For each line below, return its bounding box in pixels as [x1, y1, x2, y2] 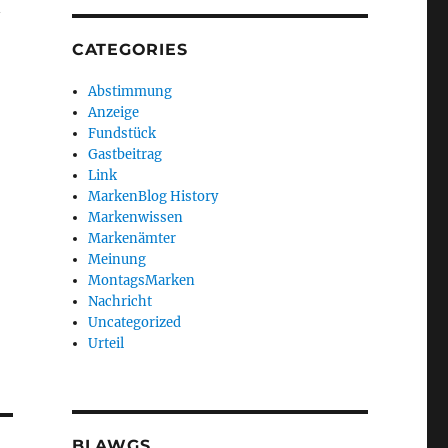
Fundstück [88, 125, 157, 143]
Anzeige [88, 104, 140, 122]
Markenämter [88, 230, 177, 248]
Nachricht [88, 293, 153, 311]
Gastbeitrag [88, 146, 163, 164]
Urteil [88, 335, 125, 353]
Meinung [88, 251, 147, 269]
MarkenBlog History [88, 188, 219, 206]
